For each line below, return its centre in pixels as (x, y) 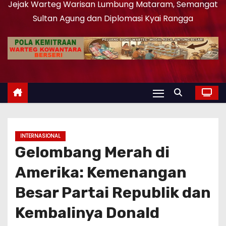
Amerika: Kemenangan (101, 173)
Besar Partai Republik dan (113, 193)
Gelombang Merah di (92, 153)
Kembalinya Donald (87, 213)
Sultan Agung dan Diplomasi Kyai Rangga (113, 19)
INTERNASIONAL (40, 136)
